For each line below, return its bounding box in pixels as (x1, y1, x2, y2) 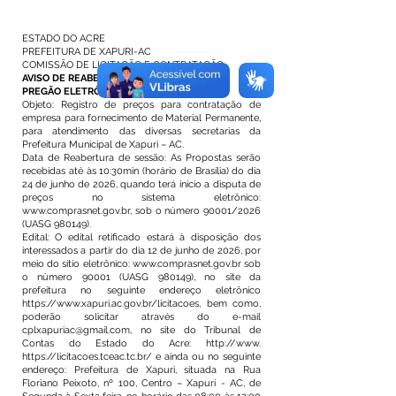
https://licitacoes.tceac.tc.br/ (22, 351, 152, 362)
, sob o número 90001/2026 (130, 205, 261, 217)
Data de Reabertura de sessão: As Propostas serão (22, 152, 261, 164)
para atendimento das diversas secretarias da (22, 126, 261, 137)
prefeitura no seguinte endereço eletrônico (22, 285, 261, 296)
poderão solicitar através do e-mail (22, 311, 261, 323)
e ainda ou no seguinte (152, 351, 261, 362)
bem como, (201, 298, 261, 309)
